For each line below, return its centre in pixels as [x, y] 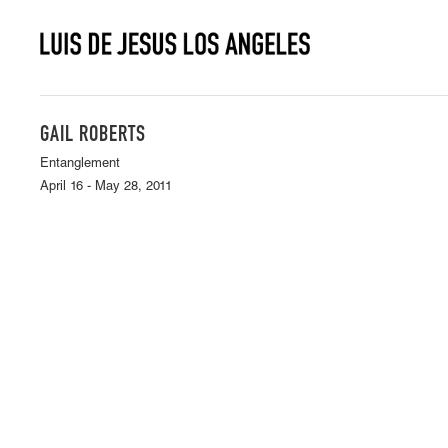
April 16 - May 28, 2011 [106, 187]
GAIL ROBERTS [93, 136]
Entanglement [80, 164]
